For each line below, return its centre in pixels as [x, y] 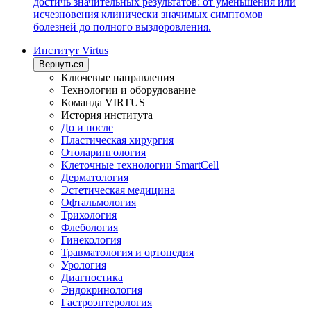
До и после [87, 128]
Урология [84, 265]
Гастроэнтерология [107, 303]
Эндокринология [102, 290]
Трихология [89, 215]
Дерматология [95, 178]
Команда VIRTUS [103, 103]
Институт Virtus [71, 51]
